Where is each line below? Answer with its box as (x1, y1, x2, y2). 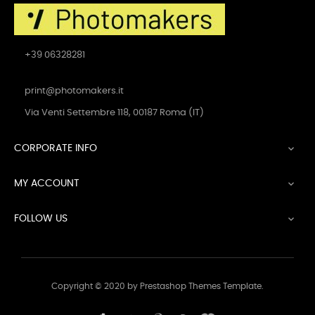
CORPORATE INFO (14, 143, 97, 153)
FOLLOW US (14, 213, 67, 224)
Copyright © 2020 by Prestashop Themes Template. (51, 281, 264, 290)
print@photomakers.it (25, 86, 124, 96)
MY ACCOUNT (14, 178, 79, 188)
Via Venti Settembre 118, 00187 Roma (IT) (25, 108, 204, 117)
